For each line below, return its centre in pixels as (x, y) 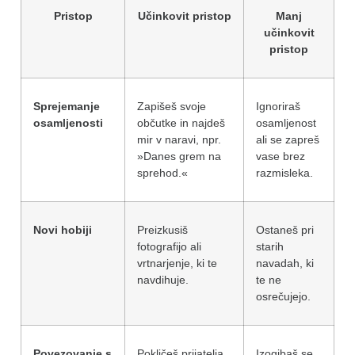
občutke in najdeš (181, 122)
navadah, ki (285, 263)
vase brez (281, 156)
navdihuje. (163, 279)
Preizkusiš (162, 229)
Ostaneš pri (285, 229)
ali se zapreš (288, 139)
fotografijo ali (169, 246)
